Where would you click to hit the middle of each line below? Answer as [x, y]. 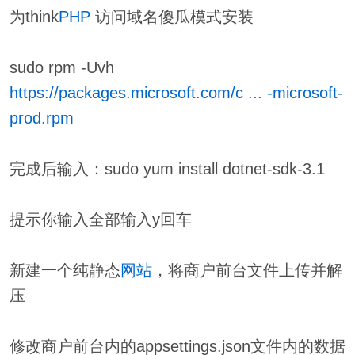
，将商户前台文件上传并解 [247, 271]
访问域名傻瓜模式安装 [172, 17]
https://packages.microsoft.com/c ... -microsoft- [176, 93]
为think [34, 17]
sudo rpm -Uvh [61, 68]
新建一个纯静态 [65, 271]
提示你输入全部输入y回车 [100, 220]
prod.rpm [41, 118]
